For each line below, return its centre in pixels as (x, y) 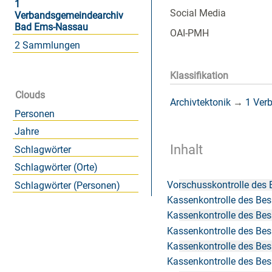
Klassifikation (199, 76)
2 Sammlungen (47, 45)
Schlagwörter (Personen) (67, 185)
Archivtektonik (200, 102)
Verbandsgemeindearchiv (69, 16)
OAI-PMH (189, 33)
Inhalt (186, 149)
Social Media (198, 13)
